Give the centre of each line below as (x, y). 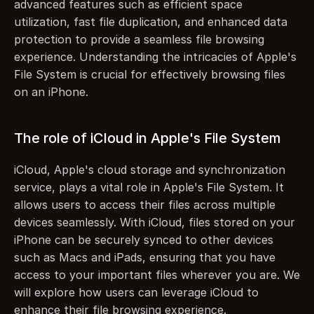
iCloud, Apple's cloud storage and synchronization (150, 170)
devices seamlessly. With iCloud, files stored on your (155, 222)
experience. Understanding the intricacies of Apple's (155, 57)
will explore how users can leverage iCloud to (136, 292)
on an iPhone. (51, 92)
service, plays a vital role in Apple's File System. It (149, 187)
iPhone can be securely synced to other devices (144, 240)
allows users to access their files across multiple (145, 205)
